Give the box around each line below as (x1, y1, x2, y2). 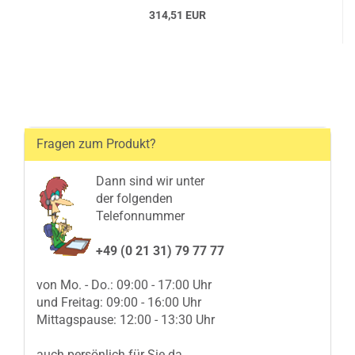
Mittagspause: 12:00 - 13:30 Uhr (36, 312, 215, 327)
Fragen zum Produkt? (36, 136, 156, 151)
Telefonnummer (96, 208, 185, 223)
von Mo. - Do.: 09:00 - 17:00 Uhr (36, 277, 212, 292)
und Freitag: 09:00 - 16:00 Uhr (36, 295, 201, 310)
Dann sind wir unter (96, 174, 204, 189)
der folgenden (96, 191, 173, 206)
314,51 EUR (148, 9, 206, 21)
